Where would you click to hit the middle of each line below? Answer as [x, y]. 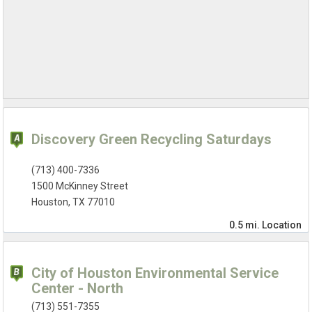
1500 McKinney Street [80, 186]
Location [281, 225]
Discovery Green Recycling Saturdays [152, 140]
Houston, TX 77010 [73, 202]
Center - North [78, 289]
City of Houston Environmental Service [155, 273]
